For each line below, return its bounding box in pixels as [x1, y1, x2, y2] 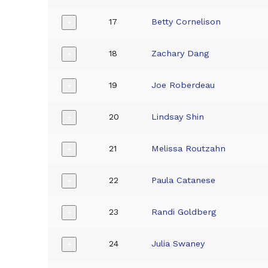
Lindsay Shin [151, 111, 205, 121]
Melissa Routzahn [151, 143, 226, 153]
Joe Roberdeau [151, 80, 215, 90]
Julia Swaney [151, 238, 205, 248]
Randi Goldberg [151, 206, 217, 217]
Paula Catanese [151, 175, 216, 185]
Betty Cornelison [151, 16, 221, 26]
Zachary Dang [151, 48, 209, 58]
